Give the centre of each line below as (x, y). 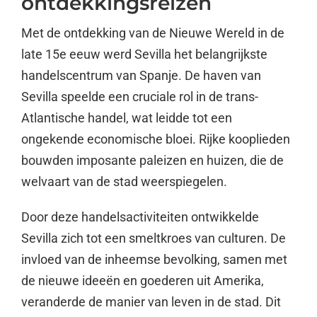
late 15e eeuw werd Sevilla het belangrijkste (144, 54)
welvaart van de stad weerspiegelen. (124, 181)
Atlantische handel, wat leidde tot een (126, 117)
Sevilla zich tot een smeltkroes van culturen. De (153, 238)
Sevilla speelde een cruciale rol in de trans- (139, 96)
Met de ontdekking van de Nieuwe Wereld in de (152, 33)
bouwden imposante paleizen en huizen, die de (152, 160)
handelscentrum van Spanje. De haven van (141, 75)
